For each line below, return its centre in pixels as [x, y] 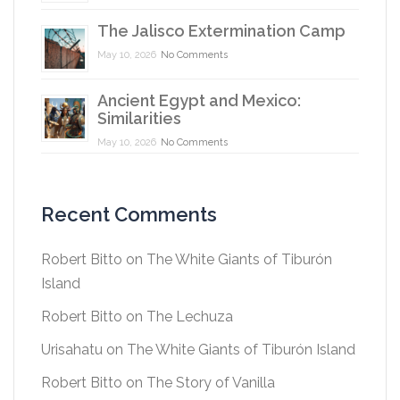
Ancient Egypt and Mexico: [199, 101]
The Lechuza [190, 317]
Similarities [139, 119]
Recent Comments [129, 215]
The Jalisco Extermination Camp [221, 31]
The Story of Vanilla [211, 383]
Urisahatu [72, 350]
